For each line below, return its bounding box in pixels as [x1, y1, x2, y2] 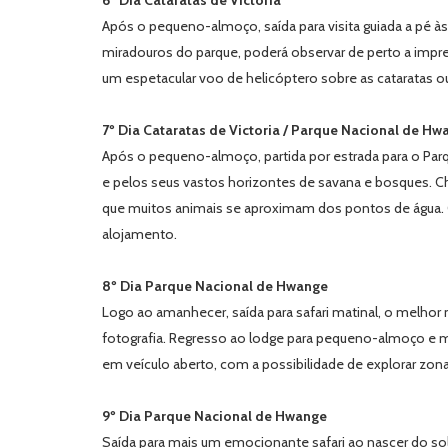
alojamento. [102, 225, 177, 243]
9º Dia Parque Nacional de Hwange [102, 407, 327, 425]
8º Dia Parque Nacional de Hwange [102, 277, 328, 295]
